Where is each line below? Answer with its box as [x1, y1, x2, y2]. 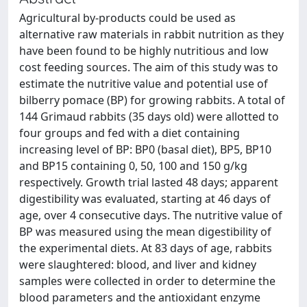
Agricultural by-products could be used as [19, 10, 236, 25]
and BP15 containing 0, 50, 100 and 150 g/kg [19, 158, 247, 173]
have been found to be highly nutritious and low [19, 43, 269, 58]
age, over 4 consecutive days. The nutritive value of [19, 208, 282, 223]
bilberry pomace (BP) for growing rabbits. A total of [19, 93, 285, 108]
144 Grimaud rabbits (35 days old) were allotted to [19, 109, 279, 124]
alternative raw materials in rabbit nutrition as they [19, 27, 284, 42]
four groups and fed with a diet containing [19, 125, 240, 140]
